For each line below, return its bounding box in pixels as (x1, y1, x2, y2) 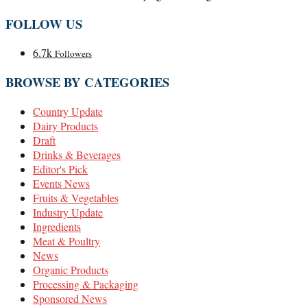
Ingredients (33, 219, 81, 234)
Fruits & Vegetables (33, 190, 119, 205)
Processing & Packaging (33, 276, 138, 291)
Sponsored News (33, 291, 107, 306)
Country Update (33, 103, 103, 119)
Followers (55, 47, 92, 60)
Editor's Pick (33, 161, 88, 176)
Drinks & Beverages (33, 147, 121, 162)
